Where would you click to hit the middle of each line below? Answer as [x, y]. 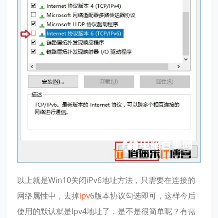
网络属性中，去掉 [48, 195]
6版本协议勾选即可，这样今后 [143, 195]
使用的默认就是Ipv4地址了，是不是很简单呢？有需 [106, 211]
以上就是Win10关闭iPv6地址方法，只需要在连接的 [106, 180]
